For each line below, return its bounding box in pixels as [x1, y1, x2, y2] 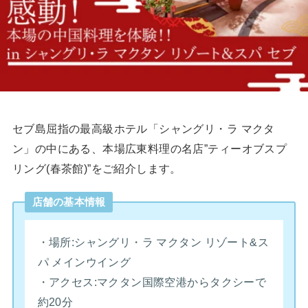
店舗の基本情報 [32, 196, 106, 208]
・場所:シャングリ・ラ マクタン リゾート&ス [37, 236, 269, 249]
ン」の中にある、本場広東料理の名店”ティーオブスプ [12, 142, 287, 155]
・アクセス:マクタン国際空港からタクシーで [37, 276, 267, 289]
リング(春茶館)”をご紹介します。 [12, 162, 181, 175]
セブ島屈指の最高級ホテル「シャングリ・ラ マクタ [12, 122, 275, 135]
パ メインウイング [37, 256, 131, 269]
